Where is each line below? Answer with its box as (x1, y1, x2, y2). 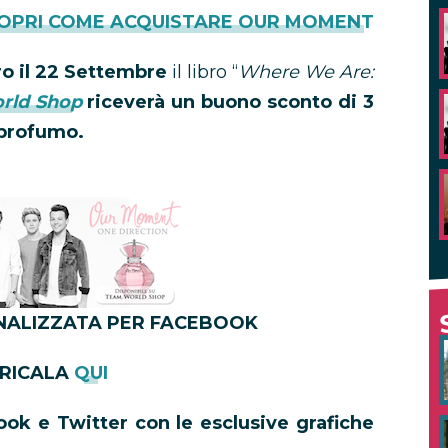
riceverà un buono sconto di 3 (87, 91, 375, 113)
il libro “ (172, 61, 238, 83)
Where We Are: (238, 61, 374, 83)
